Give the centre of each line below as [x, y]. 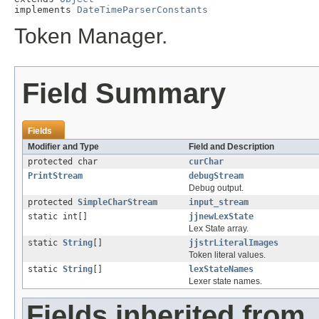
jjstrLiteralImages [234, 243]
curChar [206, 162]
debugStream [216, 176]
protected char [63, 162]
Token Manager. [91, 36]
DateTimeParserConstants [142, 10]
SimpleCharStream [117, 203]
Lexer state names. [225, 282]
